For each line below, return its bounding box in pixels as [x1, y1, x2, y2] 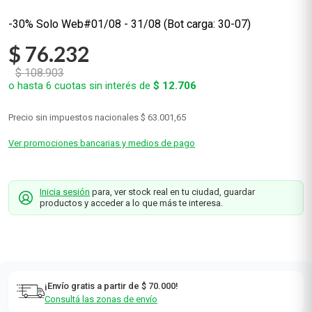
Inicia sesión [40, 187, 90, 197]
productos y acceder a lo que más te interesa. [40, 198, 223, 208]
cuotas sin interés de [52, 79, 153, 92]
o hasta [8, 79, 46, 92]
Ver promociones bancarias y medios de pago [8, 138, 195, 148]
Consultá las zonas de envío [45, 294, 157, 304]
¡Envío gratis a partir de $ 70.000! [45, 281, 178, 291]
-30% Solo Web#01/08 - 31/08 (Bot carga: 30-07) [8, 17, 251, 31]
